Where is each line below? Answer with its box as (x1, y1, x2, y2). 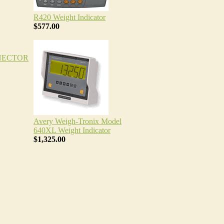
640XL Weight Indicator (33, 126, 110, 134)
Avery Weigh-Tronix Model (33, 117, 121, 125)
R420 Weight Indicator (33, 13, 105, 21)
